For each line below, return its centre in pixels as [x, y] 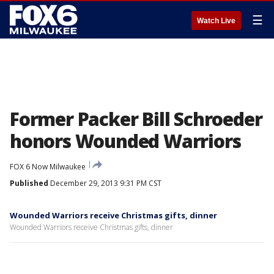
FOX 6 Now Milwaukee [48, 167]
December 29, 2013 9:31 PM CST [105, 183]
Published [29, 183]
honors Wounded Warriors [125, 141]
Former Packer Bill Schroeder [136, 119]
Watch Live [216, 21]
